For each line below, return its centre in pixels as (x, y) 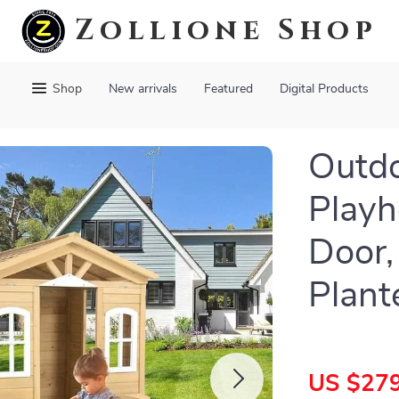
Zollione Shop (227, 31)
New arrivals (143, 89)
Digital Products (324, 89)
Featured (228, 89)
